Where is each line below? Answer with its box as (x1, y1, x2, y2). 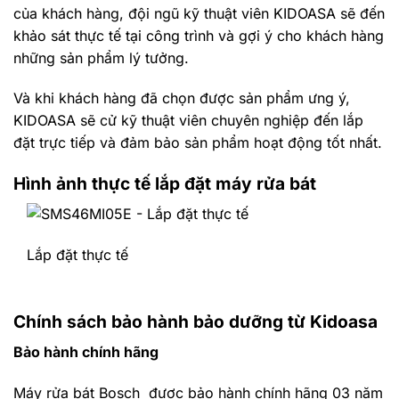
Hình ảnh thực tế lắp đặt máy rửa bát (13, 173, 316, 195)
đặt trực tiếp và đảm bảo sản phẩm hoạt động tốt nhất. (13, 134, 382, 152)
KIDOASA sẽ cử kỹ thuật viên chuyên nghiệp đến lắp (13, 111, 363, 130)
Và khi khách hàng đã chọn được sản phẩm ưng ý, (13, 89, 350, 108)
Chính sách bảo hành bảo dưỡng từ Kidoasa (13, 311, 378, 333)
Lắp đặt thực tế (27, 245, 128, 264)
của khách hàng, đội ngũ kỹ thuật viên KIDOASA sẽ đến (13, 4, 385, 22)
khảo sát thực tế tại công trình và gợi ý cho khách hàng (13, 26, 384, 45)
